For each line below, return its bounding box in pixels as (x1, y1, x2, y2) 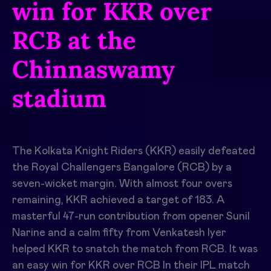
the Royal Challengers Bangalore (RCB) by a (12, 162, 232, 173)
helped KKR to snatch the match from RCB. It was (12, 243, 258, 255)
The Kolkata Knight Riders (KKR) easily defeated (12, 145, 255, 157)
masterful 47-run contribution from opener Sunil (12, 211, 250, 222)
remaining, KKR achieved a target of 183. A (12, 194, 224, 206)
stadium (12, 82, 106, 114)
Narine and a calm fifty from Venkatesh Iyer (12, 227, 226, 238)
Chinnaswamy (12, 53, 175, 85)
